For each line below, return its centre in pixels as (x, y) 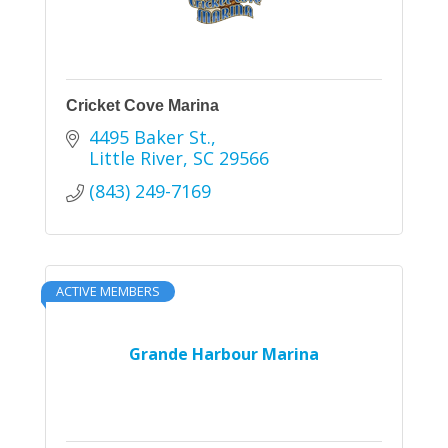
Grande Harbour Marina (224, 353)
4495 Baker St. (149, 136)
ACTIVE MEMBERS (108, 290)
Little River (135, 157)
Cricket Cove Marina (142, 105)
